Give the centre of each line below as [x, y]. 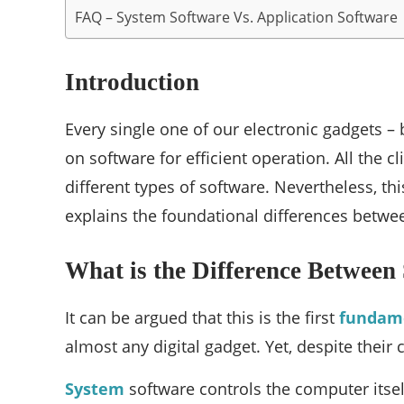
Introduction [132, 83]
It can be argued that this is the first [202, 318]
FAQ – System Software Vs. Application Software [236, 18]
